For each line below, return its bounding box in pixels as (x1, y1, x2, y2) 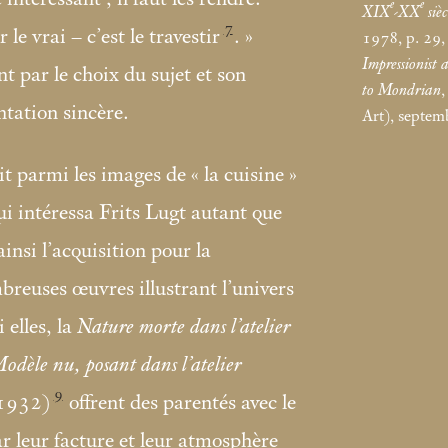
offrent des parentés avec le (64, 391, 297, 416)
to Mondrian (362, 80, 441, 99)
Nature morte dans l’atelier (77, 315, 291, 340)
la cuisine (204, 163, 284, 188)
